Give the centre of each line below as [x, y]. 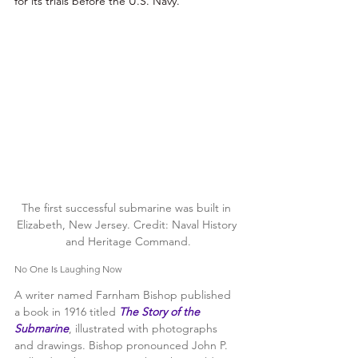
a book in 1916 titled [67, 311]
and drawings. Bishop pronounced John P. [123, 345]
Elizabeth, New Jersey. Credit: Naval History [128, 224]
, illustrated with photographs [145, 328]
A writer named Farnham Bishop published [124, 294]
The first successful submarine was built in [128, 207]
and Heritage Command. [128, 241]
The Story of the [161, 311]
